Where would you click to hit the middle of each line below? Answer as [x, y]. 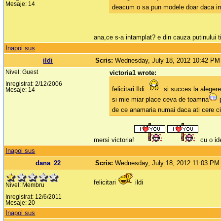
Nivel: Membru [25, 185]
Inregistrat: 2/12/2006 [34, 84]
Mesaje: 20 [20, 203]
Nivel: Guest [22, 72]
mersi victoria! [114, 140]
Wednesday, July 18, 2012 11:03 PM [167, 163]
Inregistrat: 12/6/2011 [34, 197]
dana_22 [48, 163]
